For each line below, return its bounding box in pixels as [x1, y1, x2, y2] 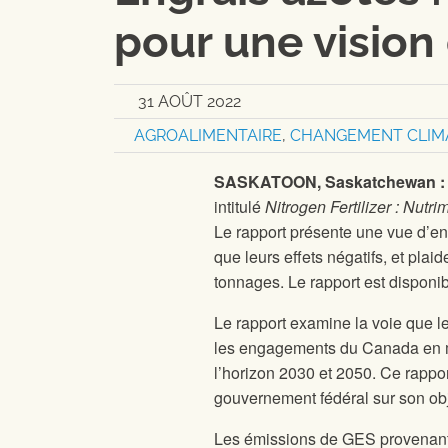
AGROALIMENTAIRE [134, 126, 282, 146]
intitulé [214, 195, 265, 219]
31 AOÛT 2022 [138, 92, 241, 112]
